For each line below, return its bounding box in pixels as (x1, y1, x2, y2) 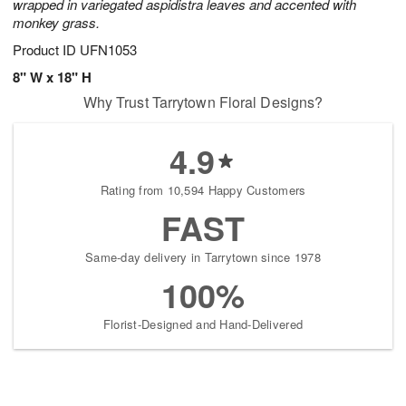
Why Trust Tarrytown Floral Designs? (82, 92, 324, 113)
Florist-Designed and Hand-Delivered (102, 315, 304, 333)
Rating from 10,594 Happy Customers (100, 181, 306, 199)
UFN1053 (80, 40, 137, 60)
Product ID (13, 40, 80, 60)
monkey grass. (13, 13, 100, 33)
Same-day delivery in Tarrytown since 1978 (85, 248, 321, 266)
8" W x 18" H (13, 67, 92, 88)
